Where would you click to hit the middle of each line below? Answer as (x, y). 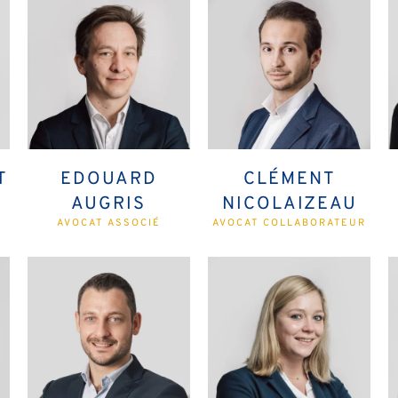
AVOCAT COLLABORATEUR (290, 223)
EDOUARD (108, 180)
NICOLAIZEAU (289, 205)
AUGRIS (109, 205)
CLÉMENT (289, 180)
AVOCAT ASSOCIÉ (108, 223)
